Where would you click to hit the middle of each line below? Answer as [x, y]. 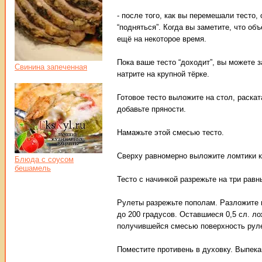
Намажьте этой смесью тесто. [170, 132]
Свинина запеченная [51, 67]
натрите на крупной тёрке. [163, 74]
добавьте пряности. [151, 109]
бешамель [33, 168]
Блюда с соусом [44, 159]
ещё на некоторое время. [162, 39]
